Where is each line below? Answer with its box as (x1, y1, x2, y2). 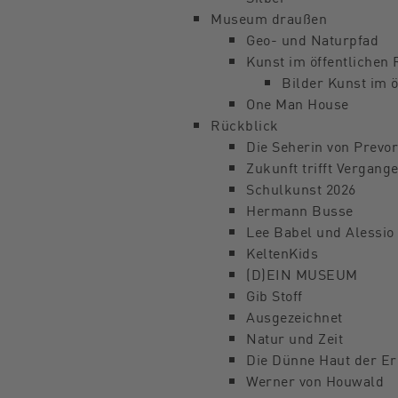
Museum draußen (211, 7, 327, 28)
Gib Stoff (246, 284, 303, 306)
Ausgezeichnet (246, 306, 343, 327)
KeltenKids (246, 242, 318, 263)
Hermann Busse (246, 199, 354, 220)
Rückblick (211, 114, 279, 135)
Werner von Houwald (246, 370, 384, 391)
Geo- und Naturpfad (246, 28, 378, 50)
